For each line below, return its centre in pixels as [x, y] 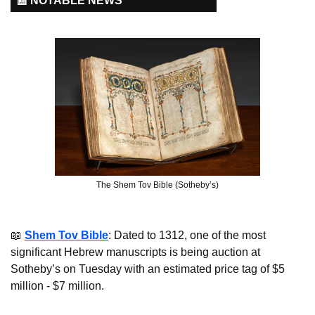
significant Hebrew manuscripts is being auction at [135, 252]
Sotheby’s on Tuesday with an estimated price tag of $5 [148, 269]
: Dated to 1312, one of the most [187, 236]
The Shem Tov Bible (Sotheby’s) [157, 185]
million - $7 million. [57, 286]
